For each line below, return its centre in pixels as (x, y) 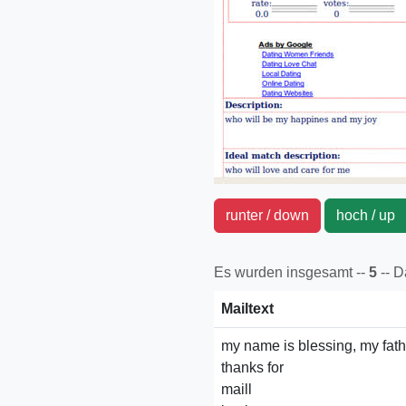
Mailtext (247, 309)
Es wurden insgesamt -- (290, 272)
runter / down (267, 215)
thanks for (252, 367)
